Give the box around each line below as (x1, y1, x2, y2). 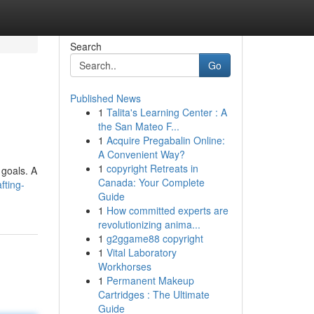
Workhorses (97, 259, 151, 273)
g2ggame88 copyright (106, 231, 203, 245)
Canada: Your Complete (97, 175, 205, 189)
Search (69, 39, 102, 53)
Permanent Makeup (106, 273, 194, 287)
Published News (69, 91, 141, 105)
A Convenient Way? (97, 147, 185, 161)
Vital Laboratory (106, 245, 177, 259)
